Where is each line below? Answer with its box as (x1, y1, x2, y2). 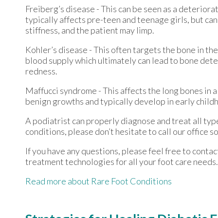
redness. (25, 66, 57, 77)
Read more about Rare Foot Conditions (25, 176, 172, 187)
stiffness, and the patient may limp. (25, 25, 156, 36)
